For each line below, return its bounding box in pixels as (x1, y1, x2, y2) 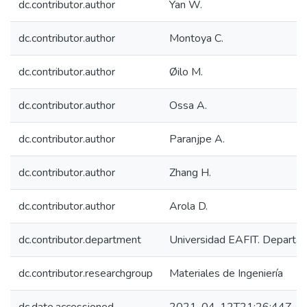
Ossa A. (169, 98, 207, 113)
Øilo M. (169, 64, 203, 79)
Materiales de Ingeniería (169, 266, 283, 281)
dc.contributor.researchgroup (19, 266, 153, 281)
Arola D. (169, 199, 208, 214)
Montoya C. (169, 31, 223, 46)
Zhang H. (169, 165, 211, 180)
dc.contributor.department (19, 232, 141, 247)
